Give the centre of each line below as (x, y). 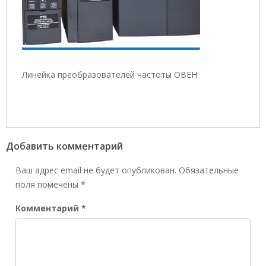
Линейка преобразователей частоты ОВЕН (110, 75)
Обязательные (209, 170)
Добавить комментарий (64, 146)
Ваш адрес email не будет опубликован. (96, 170)
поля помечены (48, 184)
